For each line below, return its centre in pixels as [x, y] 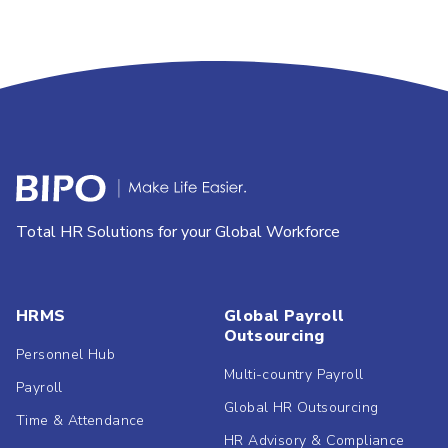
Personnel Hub [66, 354]
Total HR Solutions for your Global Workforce [178, 232]
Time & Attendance [80, 420]
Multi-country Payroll [294, 374]
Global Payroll [284, 316]
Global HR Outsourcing [301, 407]
